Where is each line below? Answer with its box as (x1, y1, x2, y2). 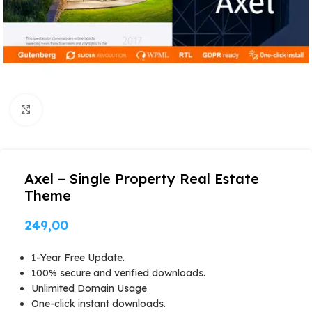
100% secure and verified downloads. (31, 267, 205, 279)
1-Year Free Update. (31, 251, 125, 264)
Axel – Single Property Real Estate (24, 170, 259, 187)
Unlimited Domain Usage (31, 282, 147, 295)
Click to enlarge (41, 104, 116, 116)
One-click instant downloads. (31, 297, 166, 310)
